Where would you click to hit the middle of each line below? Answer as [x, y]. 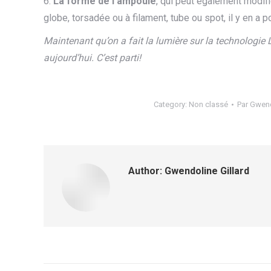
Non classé [208, 104]
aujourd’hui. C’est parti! [92, 58]
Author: [145, 171]
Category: [171, 104]
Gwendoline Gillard [206, 171]
